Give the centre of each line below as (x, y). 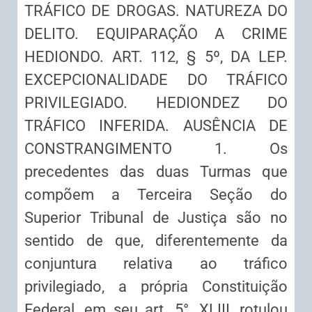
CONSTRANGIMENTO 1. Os (156, 148)
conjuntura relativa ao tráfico (156, 263)
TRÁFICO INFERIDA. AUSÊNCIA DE (156, 125)
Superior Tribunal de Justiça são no (156, 217)
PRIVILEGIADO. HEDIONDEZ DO (156, 102)
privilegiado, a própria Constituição (156, 286)
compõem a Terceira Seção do (156, 194)
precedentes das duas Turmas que (156, 171)
